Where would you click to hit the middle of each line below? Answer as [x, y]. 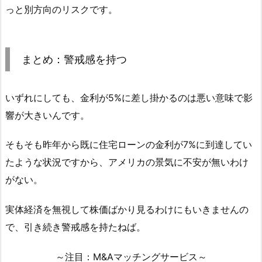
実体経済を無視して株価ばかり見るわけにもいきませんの [127, 210]
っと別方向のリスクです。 [61, 9]
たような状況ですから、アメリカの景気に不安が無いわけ [127, 162]
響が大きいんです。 [47, 115]
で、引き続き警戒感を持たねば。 [75, 227]
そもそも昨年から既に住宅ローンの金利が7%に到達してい [129, 145]
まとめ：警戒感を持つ [74, 59]
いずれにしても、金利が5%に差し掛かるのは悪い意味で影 [129, 97]
